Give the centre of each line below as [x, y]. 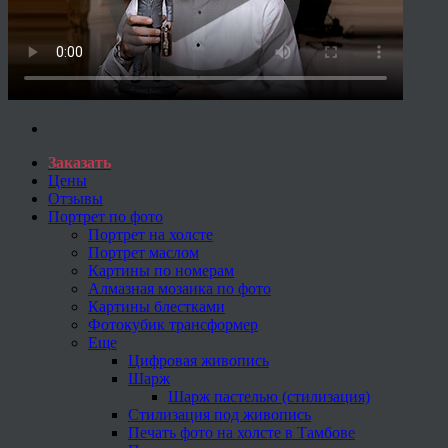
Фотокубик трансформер [173, 324]
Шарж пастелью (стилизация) [269, 396]
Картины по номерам [161, 270]
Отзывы [75, 198]
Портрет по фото [105, 216]
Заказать [79, 162]
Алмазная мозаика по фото [179, 288]
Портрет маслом [143, 252]
